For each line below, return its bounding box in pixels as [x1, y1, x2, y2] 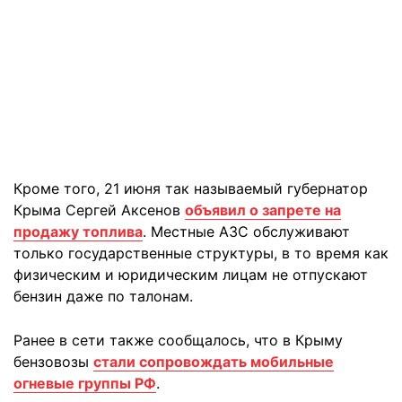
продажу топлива [13, 223, 143, 240]
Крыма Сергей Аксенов [13, 201, 185, 219]
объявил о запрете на [185, 201, 341, 219]
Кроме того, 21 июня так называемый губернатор [13, 179, 368, 197]
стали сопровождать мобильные [93, 353, 334, 371]
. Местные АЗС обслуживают [143, 223, 350, 240]
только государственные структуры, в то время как [13, 244, 389, 262]
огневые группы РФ [13, 374, 156, 392]
